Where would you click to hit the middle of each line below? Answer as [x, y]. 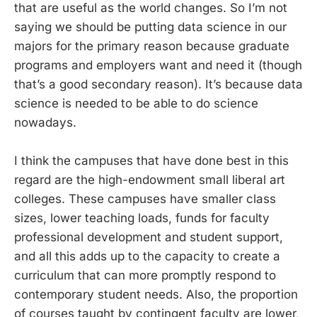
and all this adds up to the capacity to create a [147, 256]
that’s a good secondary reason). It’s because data [158, 84]
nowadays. [45, 122]
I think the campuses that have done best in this [151, 160]
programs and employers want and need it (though [158, 65]
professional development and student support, [149, 237]
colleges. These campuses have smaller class [145, 198]
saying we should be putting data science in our [150, 27]
